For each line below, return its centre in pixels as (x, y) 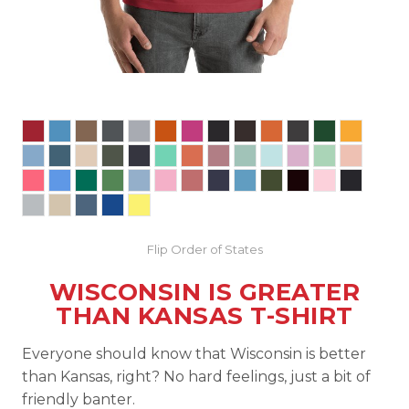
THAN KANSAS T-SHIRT (204, 316)
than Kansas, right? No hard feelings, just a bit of (196, 377)
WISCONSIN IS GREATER (204, 292)
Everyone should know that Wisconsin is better (194, 354)
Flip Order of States (204, 249)
